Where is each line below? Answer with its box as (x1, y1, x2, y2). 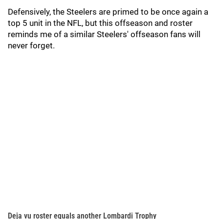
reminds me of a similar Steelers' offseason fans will (8, 29, 200, 39)
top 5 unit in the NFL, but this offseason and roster (8, 18, 193, 28)
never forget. (8, 40, 57, 50)
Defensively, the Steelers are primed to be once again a (8, 6, 208, 17)
